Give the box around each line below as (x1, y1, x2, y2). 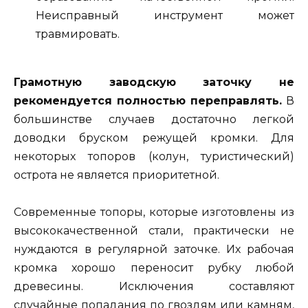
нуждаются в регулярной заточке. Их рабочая (14, 243, 294, 256)
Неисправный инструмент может (36, 9, 294, 22)
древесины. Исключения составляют (14, 280, 294, 294)
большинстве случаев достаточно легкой (14, 113, 294, 126)
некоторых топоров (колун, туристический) (14, 150, 294, 164)
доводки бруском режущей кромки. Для (14, 131, 294, 145)
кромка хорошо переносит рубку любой (14, 261, 294, 275)
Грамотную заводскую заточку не (14, 76, 294, 89)
